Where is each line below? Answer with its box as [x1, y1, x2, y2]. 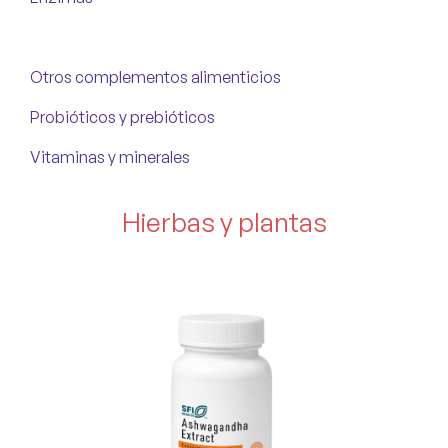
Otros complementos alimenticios [30, 67, 281, 88]
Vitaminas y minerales [30, 147, 190, 168]
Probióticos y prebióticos [30, 107, 215, 128]
